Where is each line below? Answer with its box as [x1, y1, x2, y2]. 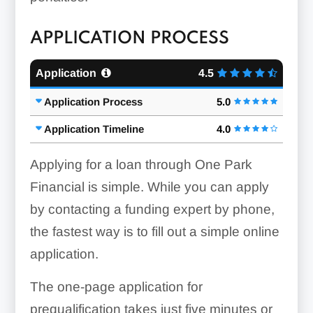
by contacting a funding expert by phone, [29, 201, 275, 217]
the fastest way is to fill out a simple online [29, 224, 279, 239]
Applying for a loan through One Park [29, 156, 252, 172]
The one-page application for [29, 279, 203, 294]
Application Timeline [43, 122, 144, 135]
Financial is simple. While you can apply [29, 179, 269, 194]
